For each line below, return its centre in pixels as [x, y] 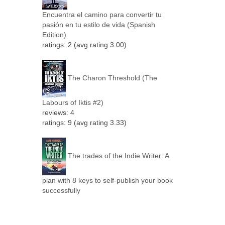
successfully [61, 190]
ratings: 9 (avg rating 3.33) [84, 122]
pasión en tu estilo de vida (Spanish [98, 24]
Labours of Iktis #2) [73, 102]
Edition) [54, 34]
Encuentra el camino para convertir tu [102, 14]
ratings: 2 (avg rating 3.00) [84, 44]
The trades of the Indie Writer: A [118, 156]
